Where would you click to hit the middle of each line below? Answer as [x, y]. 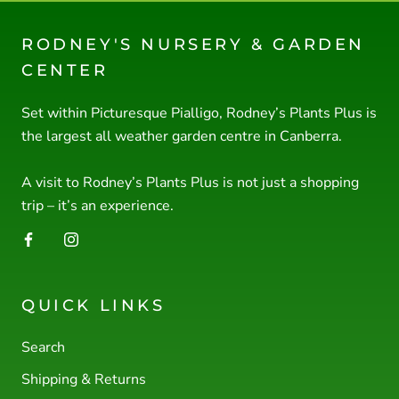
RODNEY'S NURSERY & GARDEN [194, 45]
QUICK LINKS [94, 306]
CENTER [65, 71]
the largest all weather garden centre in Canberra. [182, 137]
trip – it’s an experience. [98, 206]
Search [43, 348]
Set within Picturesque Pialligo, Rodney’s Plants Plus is [199, 114]
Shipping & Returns [84, 380]
